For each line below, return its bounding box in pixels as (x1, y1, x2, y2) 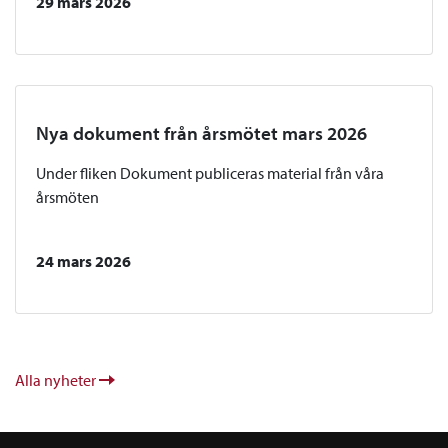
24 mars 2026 (36, 251, 131, 272)
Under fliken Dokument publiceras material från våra (36, 163, 384, 184)
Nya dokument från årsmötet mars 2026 (36, 121, 367, 146)
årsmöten (36, 187, 99, 208)
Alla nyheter (15, 370, 99, 391)
